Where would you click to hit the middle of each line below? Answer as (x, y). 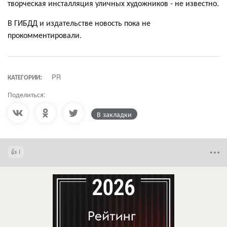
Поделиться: (27, 94)
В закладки (114, 114)
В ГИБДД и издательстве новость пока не (79, 22)
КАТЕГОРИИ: (25, 77)
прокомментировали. (45, 34)
